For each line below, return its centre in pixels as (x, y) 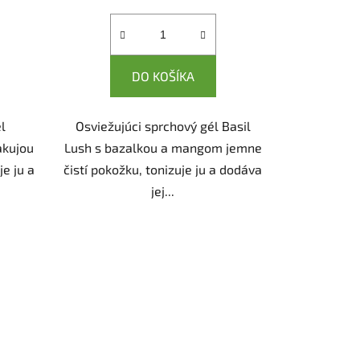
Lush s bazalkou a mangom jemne (163, 147)
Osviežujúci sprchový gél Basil (163, 125)
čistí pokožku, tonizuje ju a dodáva (163, 169)
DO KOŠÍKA (163, 76)
